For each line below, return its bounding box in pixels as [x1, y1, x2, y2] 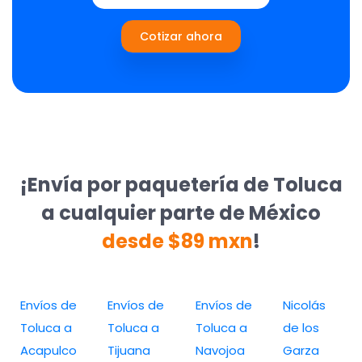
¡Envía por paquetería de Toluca [19, 170, 343, 198]
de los [282, 318, 319, 336]
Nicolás [282, 296, 326, 314]
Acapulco [20, 341, 77, 359]
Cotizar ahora [140, 27, 222, 44]
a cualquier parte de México [41, 199, 321, 226]
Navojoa [195, 341, 245, 359]
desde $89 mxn [102, 227, 253, 255]
